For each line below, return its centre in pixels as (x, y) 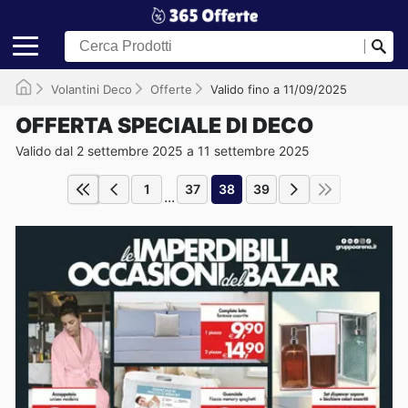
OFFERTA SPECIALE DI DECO (164, 125)
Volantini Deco (92, 89)
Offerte (171, 89)
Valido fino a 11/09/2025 (279, 89)
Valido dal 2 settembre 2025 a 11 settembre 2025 (163, 150)
